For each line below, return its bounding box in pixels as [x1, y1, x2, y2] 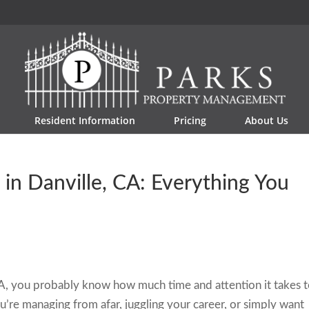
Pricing [174, 114, 206, 127]
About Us [245, 114, 288, 127]
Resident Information [34, 114, 135, 127]
